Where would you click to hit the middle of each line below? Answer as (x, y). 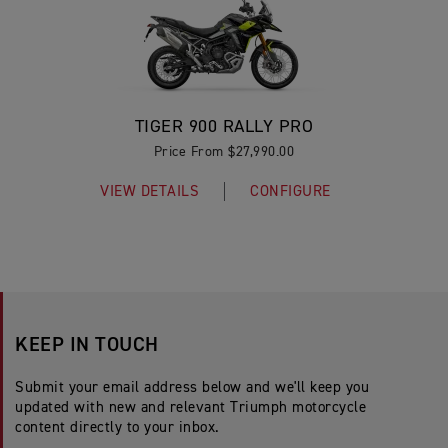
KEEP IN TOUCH (87, 345)
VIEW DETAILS (149, 191)
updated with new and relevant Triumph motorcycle (190, 407)
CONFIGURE (290, 191)
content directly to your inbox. (117, 427)
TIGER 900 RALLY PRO (224, 127)
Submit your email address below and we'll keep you (192, 387)
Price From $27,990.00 (224, 152)
